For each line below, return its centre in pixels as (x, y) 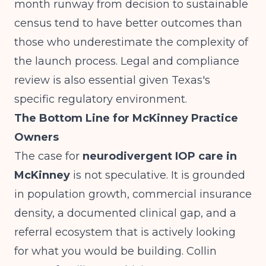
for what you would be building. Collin (115, 251)
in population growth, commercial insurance (133, 194)
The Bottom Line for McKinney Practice (126, 118)
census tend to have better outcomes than (128, 23)
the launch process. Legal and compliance (127, 61)
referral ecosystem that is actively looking (125, 232)
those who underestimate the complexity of (131, 42)
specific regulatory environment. (101, 99)
